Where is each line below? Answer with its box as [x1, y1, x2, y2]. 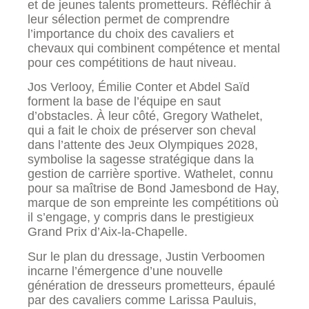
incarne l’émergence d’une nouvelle [28, 263, 223, 278]
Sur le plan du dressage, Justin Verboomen [28, 249, 265, 263]
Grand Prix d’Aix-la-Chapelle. [28, 225, 188, 239]
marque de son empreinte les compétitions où [28, 196, 279, 210]
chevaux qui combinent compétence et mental [28, 41, 280, 55]
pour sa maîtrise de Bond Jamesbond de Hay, [28, 181, 279, 196]
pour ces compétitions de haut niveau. [28, 55, 237, 70]
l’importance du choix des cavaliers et [28, 26, 234, 41]
